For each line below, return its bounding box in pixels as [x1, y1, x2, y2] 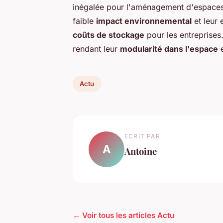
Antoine [124, 144, 157, 157]
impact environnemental [96, 16, 192, 26]
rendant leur [73, 44, 120, 54]
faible [73, 16, 96, 26]
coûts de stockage [73, 30, 144, 40]
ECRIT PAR [124, 132, 160, 140]
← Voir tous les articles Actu [73, 210, 174, 220]
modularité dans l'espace [120, 44, 218, 54]
